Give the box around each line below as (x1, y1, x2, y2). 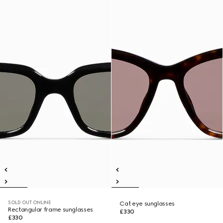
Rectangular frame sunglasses (8, 206, 93, 213)
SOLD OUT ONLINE (8, 200, 51, 205)
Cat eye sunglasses (119, 200, 175, 207)
